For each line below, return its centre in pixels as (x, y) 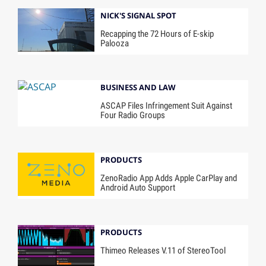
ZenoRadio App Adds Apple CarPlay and (169, 178)
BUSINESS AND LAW (138, 88)
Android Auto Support (138, 187)
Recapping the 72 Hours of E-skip (157, 34)
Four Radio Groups (133, 115)
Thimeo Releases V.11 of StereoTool (163, 250)
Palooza (115, 43)
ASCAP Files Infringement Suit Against (167, 106)
